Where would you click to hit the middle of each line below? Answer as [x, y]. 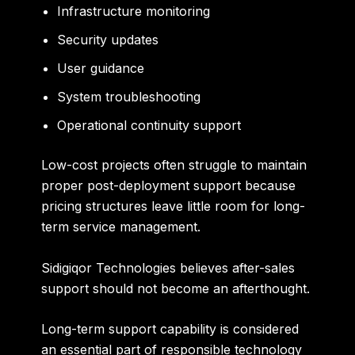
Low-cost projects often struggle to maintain [174, 165]
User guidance [101, 69]
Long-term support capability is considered [170, 329]
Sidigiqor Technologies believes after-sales [168, 267]
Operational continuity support [149, 126]
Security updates [108, 40]
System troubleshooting [129, 97]
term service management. [121, 227]
